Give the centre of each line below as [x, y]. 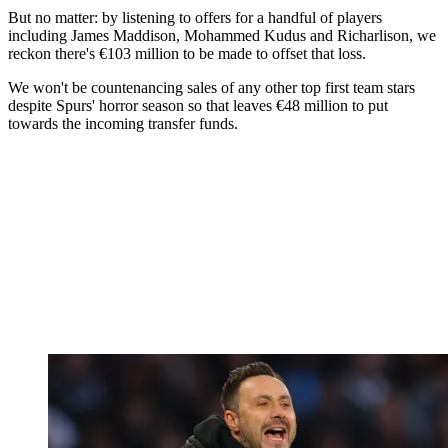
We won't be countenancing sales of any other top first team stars [211, 87]
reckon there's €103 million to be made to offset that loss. [187, 53]
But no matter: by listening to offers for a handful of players [195, 17]
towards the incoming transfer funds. [123, 123]
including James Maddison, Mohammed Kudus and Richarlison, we [222, 35]
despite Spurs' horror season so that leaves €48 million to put [198, 105]
